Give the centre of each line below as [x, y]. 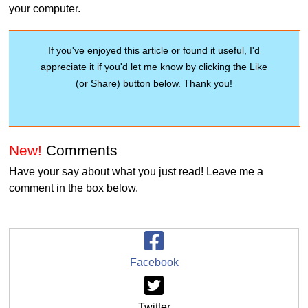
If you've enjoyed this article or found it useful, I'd [154, 50]
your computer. [45, 8]
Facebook [154, 263]
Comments [80, 151]
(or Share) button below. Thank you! [154, 83]
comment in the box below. [74, 188]
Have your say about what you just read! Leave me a [136, 172]
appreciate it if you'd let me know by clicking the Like [154, 66]
